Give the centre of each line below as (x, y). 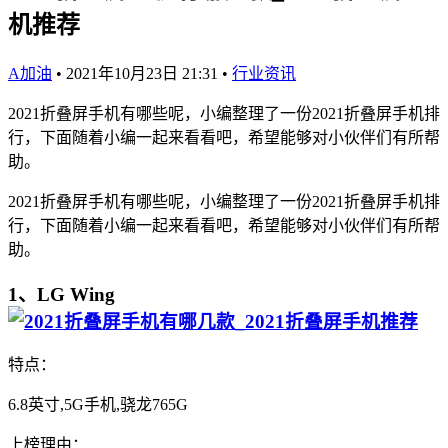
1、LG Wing (61, 294)
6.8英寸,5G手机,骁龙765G (98, 405)
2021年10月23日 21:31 (142, 73)
